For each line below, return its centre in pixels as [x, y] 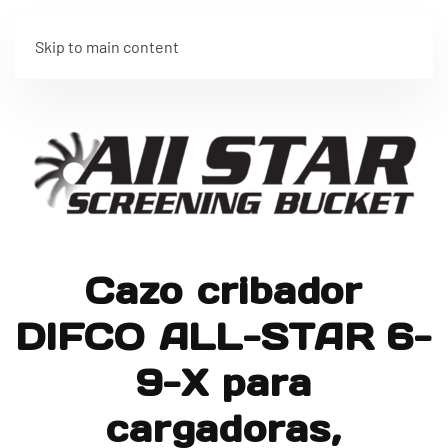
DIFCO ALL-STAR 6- [224, 337]
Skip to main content [107, 46]
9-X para [224, 383]
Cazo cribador [224, 291]
